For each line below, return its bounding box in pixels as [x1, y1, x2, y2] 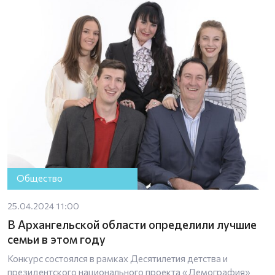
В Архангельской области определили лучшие [7, 217, 257, 231]
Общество [17, 172, 63, 184]
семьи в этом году [7, 231, 106, 246]
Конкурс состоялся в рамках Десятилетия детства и [7, 252, 228, 264]
